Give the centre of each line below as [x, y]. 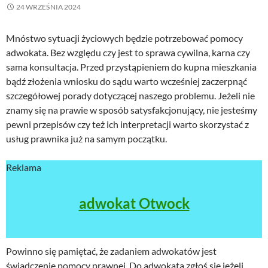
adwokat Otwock [134, 203]
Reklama [24, 167]
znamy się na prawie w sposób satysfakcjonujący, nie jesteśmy [132, 110]
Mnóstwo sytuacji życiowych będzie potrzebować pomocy [124, 38]
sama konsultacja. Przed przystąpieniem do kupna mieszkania [131, 67]
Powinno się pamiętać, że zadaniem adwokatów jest [111, 251]
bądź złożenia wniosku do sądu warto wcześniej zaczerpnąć [127, 81]
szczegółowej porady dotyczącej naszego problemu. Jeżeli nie [130, 96]
